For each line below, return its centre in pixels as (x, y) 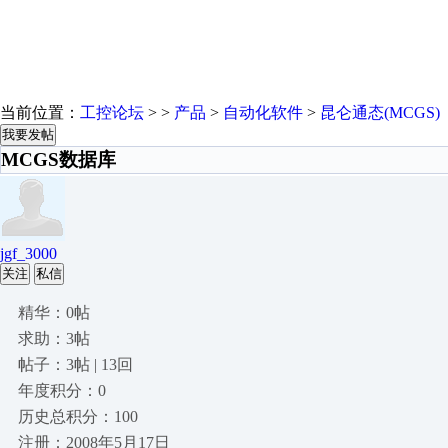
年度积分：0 (62, 390)
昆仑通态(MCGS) (380, 112)
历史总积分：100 (78, 416)
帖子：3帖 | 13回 (75, 364)
